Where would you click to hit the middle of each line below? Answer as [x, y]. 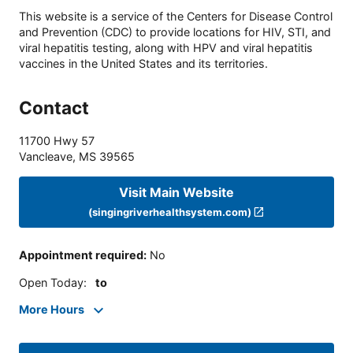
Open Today [51, 282]
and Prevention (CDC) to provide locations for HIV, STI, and [175, 32]
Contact [54, 108]
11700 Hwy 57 [57, 141]
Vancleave [46, 157]
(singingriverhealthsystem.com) [169, 212]
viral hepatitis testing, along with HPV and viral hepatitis [166, 48]
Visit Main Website [176, 192]
